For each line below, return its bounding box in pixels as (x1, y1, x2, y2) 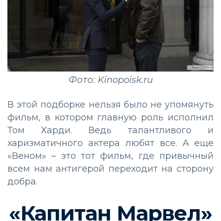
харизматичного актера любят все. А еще (7, 138, 214, 149)
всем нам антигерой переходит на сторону (7, 163, 214, 175)
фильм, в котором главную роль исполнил (7, 112, 214, 123)
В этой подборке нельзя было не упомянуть (7, 99, 214, 110)
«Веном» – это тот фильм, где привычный (7, 150, 214, 162)
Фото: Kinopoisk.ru (68, 74, 153, 86)
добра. (7, 176, 37, 187)
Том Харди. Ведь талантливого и (7, 125, 214, 136)
